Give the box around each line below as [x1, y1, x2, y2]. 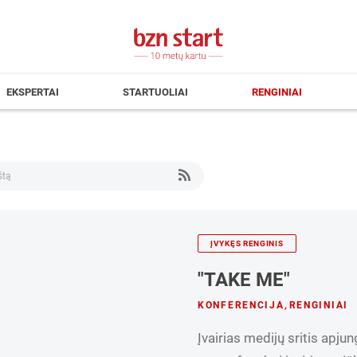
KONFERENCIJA [198, 299, 284, 311]
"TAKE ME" [198, 269, 290, 291]
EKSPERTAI [6, 86, 59, 98]
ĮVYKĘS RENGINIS [210, 239, 284, 248]
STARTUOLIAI [123, 86, 188, 98]
